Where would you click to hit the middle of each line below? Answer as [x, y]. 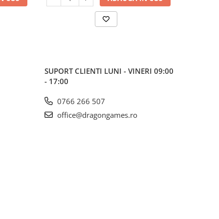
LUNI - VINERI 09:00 [139, 71]
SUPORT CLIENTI [74, 71]
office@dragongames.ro [96, 115]
